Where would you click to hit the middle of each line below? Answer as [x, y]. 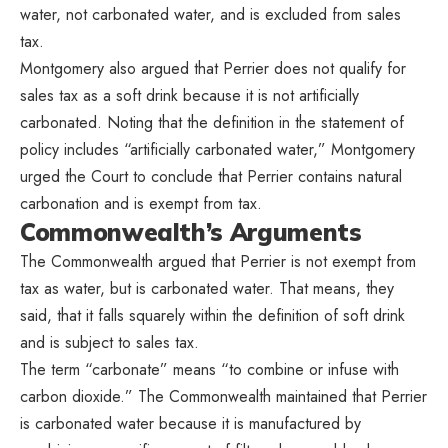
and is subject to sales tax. [109, 343]
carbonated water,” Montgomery [305, 150]
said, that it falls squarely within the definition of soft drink [212, 316]
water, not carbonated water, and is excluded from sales [210, 15]
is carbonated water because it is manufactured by [190, 424]
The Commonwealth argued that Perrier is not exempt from [218, 262]
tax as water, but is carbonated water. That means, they [207, 289]
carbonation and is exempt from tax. [141, 204]
